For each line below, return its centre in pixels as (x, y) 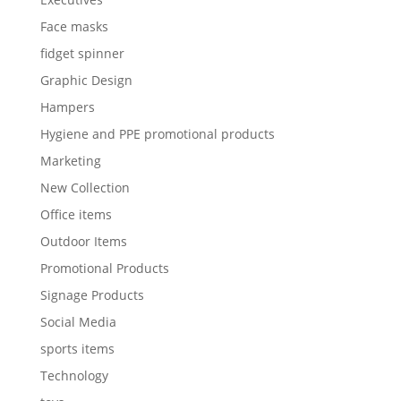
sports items (77, 349)
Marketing (70, 161)
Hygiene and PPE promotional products (157, 134)
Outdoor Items (83, 242)
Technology (74, 376)
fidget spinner (82, 54)
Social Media (78, 322)
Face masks (74, 27)
